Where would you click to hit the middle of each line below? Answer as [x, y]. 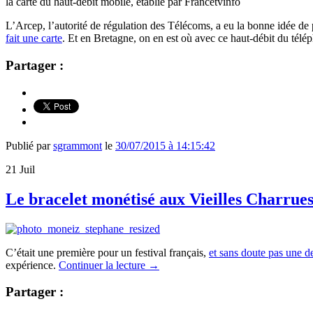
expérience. [32, 265]
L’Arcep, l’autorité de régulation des [85, 26]
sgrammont [78, 145]
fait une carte [34, 38]
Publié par [29, 145]
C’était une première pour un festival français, [107, 252]
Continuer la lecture [103, 265]
